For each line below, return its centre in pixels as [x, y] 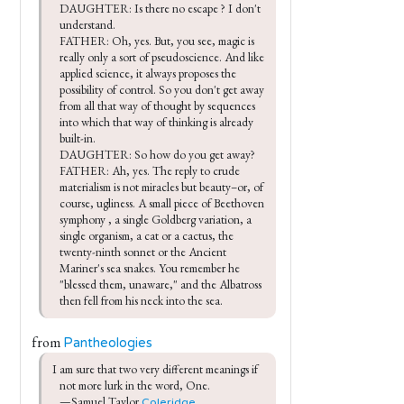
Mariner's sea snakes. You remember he [151, 268]
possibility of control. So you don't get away [163, 90]
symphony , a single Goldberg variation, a [157, 220]
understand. [87, 25]
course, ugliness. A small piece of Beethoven [163, 203]
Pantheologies [108, 343]
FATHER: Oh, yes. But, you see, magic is [158, 41]
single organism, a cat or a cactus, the [148, 236]
